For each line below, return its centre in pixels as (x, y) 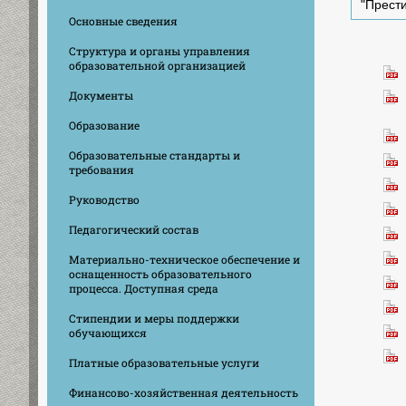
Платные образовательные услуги (164, 362)
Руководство (104, 199)
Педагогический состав (134, 229)
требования (101, 169)
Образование (104, 125)
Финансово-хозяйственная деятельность (184, 392)
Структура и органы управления (159, 50)
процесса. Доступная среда (144, 288)
